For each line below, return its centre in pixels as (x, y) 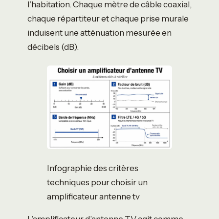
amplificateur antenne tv (93, 196)
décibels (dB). (53, 46)
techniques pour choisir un (97, 182)
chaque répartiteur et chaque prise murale (108, 18)
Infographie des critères (93, 168)
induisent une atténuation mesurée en (99, 32)
